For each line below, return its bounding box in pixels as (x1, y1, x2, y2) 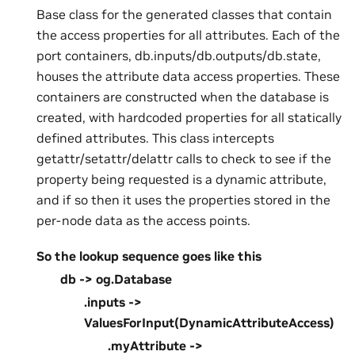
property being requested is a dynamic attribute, (36, 171, 326, 188)
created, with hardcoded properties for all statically (36, 109, 342, 126)
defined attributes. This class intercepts (36, 130, 274, 147)
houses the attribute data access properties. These (36, 68, 340, 85)
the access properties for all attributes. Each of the (36, 27, 340, 44)
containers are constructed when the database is (36, 89, 329, 105)
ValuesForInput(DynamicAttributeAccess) (84, 314, 334, 330)
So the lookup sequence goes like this (36, 247, 261, 264)
